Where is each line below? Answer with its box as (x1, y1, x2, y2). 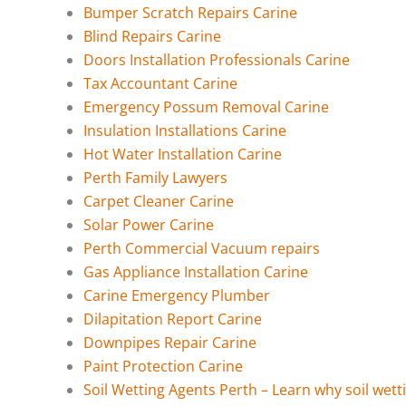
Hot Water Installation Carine (83, 143, 282, 164)
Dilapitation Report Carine (83, 308, 262, 329)
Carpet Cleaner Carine (83, 190, 234, 211)
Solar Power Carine (83, 214, 214, 235)
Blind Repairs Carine (83, 25, 221, 46)
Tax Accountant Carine (83, 72, 237, 93)
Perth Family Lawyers (83, 167, 227, 188)
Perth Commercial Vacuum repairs (83, 237, 320, 258)
